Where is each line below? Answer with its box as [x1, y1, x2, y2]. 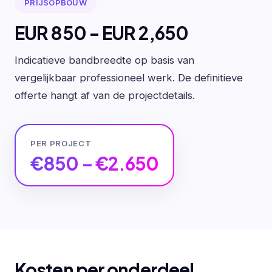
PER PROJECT [30, 138, 92, 148]
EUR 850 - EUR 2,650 [15, 21, 189, 45]
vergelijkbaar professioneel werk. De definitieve [15, 71, 243, 84]
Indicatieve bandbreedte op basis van [15, 53, 194, 66]
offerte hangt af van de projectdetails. [15, 89, 195, 101]
